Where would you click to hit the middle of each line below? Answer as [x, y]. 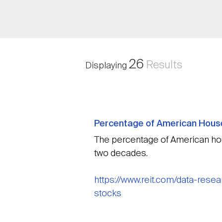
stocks [108, 194]
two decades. [121, 154]
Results [163, 66]
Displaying [107, 66]
